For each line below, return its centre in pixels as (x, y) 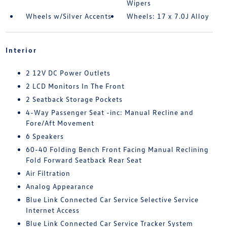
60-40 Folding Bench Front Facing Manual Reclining (117, 149)
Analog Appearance (60, 186)
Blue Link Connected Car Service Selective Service (112, 200)
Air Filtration (48, 173)
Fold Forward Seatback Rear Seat (84, 160)
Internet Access (52, 210)
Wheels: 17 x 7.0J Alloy (168, 16)
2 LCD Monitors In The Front (75, 86)
